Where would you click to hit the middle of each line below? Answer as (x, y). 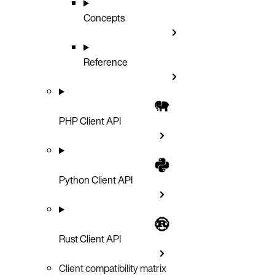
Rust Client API (90, 238)
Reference (106, 62)
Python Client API (96, 180)
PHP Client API (90, 121)
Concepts (104, 17)
